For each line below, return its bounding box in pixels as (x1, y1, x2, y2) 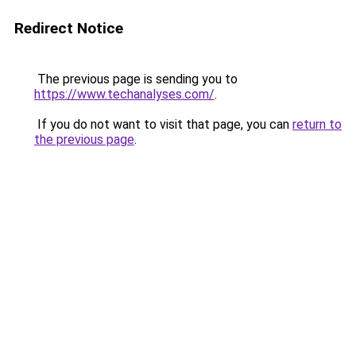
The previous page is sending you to (34, 72, 238, 87)
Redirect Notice (14, 19, 123, 37)
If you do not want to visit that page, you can (34, 117, 292, 132)
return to (292, 117, 342, 132)
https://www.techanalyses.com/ (34, 87, 215, 102)
